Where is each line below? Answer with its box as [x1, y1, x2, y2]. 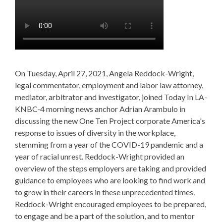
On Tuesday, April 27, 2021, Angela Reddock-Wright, [15, 68, 194, 78]
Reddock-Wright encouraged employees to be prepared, [15, 199, 206, 209]
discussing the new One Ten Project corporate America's [15, 116, 205, 125]
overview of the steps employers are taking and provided [15, 164, 206, 173]
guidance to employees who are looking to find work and [15, 175, 205, 185]
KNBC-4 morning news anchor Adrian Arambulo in [15, 104, 185, 113]
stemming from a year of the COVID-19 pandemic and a [15, 140, 203, 149]
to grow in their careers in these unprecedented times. [15, 187, 195, 197]
